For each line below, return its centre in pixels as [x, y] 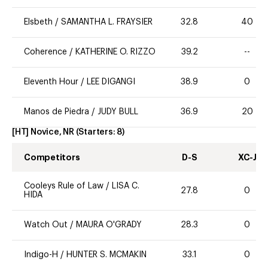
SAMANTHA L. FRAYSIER [107, 22]
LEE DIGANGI [111, 82]
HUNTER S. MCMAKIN [106, 255]
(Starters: [96, 132]
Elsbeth [39, 22]
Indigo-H [41, 255]
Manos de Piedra [57, 112]
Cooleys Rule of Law [64, 186]
